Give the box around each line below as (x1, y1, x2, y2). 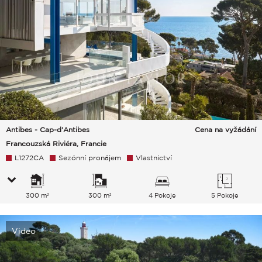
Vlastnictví (136, 154, 172, 162)
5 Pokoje (211, 192, 239, 199)
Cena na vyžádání (195, 126, 256, 134)
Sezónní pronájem (58, 154, 121, 162)
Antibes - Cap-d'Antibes (6, 126, 89, 134)
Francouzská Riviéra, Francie (6, 140, 106, 148)
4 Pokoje (148, 192, 176, 199)
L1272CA (15, 154, 44, 162)
